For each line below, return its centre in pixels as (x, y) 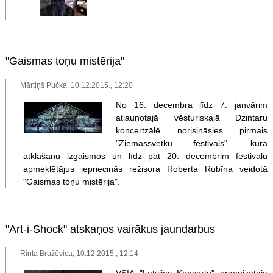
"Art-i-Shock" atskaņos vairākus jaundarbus (110, 229)
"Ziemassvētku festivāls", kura (192, 143)
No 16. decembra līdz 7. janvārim (192, 105)
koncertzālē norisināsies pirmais (192, 130)
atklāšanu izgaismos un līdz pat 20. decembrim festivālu (145, 156)
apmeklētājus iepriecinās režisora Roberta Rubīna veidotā (145, 168)
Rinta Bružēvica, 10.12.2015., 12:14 (80, 253)
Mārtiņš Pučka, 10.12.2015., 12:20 (77, 85)
